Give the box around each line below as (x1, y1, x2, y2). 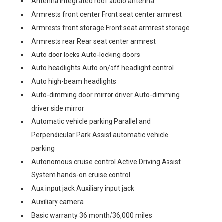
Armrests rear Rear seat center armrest (31, 37, 156, 45)
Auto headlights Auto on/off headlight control (31, 64, 174, 72)
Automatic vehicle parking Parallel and (31, 117, 151, 125)
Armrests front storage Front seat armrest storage (31, 24, 190, 32)
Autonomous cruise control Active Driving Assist (31, 158, 181, 166)
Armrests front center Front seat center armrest (31, 10, 182, 18)
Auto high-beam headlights (31, 77, 116, 85)
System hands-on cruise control (31, 171, 130, 179)
